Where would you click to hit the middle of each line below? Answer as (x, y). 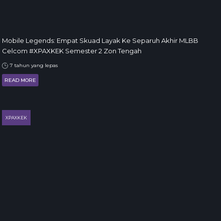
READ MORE (20, 80)
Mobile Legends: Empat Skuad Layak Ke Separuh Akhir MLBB (100, 40)
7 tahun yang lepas (33, 65)
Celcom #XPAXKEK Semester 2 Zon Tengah (72, 51)
